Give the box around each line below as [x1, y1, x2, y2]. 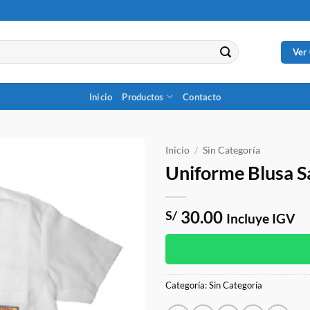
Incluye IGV [226, 210, 295, 226]
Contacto [183, 91, 221, 102]
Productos [122, 91, 164, 102]
